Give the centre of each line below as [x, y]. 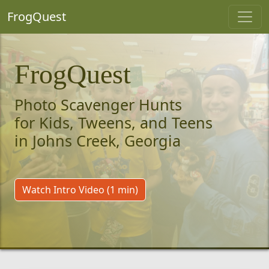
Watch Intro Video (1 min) [80, 190]
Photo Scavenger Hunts [98, 104]
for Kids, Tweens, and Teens [113, 122]
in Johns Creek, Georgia [98, 141]
